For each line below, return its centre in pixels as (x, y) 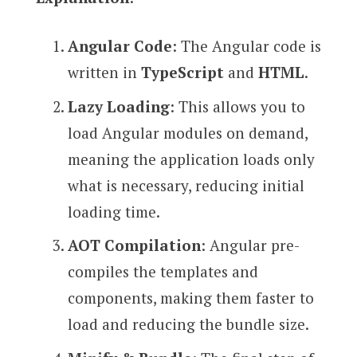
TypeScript (182, 73)
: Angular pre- (250, 245)
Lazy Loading (118, 106)
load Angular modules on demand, (187, 132)
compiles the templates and (163, 272)
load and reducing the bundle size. (188, 324)
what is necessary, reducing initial (186, 185)
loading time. (114, 211)
